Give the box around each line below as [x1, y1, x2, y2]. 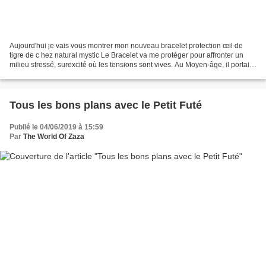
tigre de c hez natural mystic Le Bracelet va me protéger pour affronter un [9, 51, 243, 60]
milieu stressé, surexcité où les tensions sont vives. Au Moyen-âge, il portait [9, 61, 251, 69]
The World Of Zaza [23, 132, 84, 141]
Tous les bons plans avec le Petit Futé [9, 99, 202, 112]
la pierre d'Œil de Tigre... [9, 70, 88, 79]
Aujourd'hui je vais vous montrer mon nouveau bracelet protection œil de [9, 42, 243, 50]
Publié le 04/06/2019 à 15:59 [9, 123, 103, 132]
